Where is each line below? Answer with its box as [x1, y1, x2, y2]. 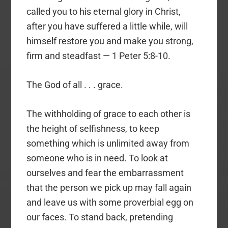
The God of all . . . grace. [26, 79, 124, 91]
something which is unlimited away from [26, 138, 190, 149]
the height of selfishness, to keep [26, 123, 160, 134]
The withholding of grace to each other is [26, 108, 191, 120]
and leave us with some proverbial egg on [26, 197, 194, 208]
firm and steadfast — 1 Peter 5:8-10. [26, 50, 171, 62]
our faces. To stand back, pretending [26, 212, 174, 223]
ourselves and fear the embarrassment [26, 167, 184, 179]
